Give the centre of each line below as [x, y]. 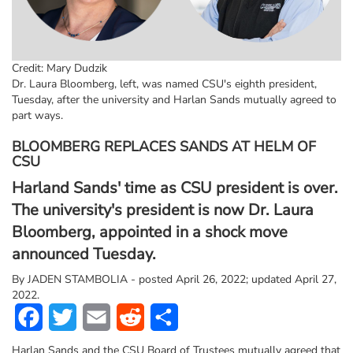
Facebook [69, 316]
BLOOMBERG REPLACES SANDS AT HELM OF [164, 146]
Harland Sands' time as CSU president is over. [175, 188]
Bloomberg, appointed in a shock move [150, 232]
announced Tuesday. [84, 254]
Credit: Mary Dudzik [59, 68]
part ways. [37, 115]
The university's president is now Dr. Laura [163, 210]
